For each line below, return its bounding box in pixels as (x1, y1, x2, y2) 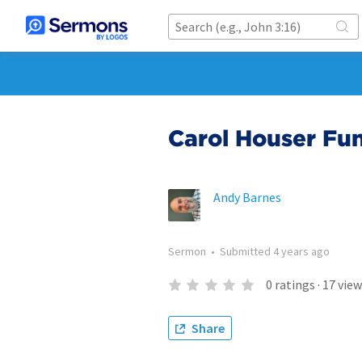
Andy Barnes (213, 189, 281, 205)
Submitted (220, 244, 273, 259)
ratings (274, 276, 315, 293)
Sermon (168, 244, 206, 259)
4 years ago (273, 244, 330, 259)
